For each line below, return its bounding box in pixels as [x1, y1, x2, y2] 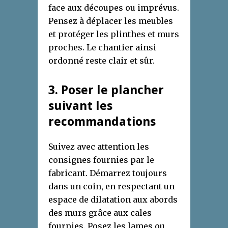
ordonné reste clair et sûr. [48, 55, 155, 66]
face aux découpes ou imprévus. [48, 3, 179, 13]
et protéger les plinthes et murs [48, 29, 179, 40]
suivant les [48, 99, 112, 113]
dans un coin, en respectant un [48, 181, 175, 192]
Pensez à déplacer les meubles [48, 16, 173, 26]
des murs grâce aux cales [48, 208, 152, 218]
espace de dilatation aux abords [48, 194, 178, 205]
